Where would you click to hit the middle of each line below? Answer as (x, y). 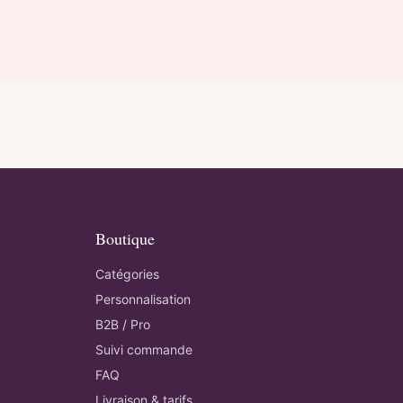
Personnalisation (143, 299)
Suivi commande (144, 349)
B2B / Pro (123, 324)
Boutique (125, 238)
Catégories (127, 274)
